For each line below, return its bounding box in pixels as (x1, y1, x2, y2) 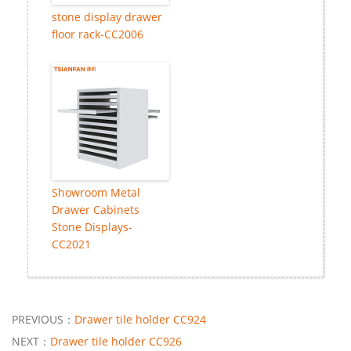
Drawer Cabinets (52, 202, 139, 218)
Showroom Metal (52, 185, 140, 201)
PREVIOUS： (12, 312, 74, 327)
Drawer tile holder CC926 (50, 334, 182, 349)
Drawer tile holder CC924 (74, 312, 206, 327)
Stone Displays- (52, 219, 132, 235)
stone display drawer (52, 9, 162, 25)
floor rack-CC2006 (52, 27, 143, 42)
